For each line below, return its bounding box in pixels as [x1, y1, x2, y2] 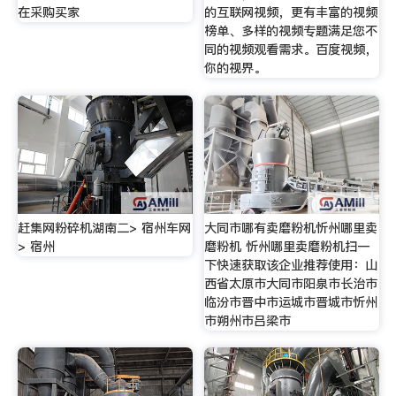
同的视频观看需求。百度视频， [204, 41, 378, 59]
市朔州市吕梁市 [204, 311, 292, 330]
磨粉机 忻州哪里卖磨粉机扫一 [204, 237, 370, 255]
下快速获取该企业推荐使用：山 [204, 255, 378, 274]
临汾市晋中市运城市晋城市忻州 [204, 293, 378, 311]
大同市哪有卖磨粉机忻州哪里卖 [204, 218, 378, 237]
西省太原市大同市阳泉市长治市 [204, 274, 378, 293]
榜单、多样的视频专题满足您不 [204, 22, 378, 41]
